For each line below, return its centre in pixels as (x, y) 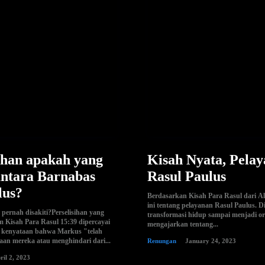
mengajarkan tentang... (183, 224)
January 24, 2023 (211, 240)
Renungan (162, 240)
